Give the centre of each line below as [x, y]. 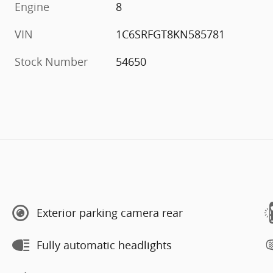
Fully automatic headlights [104, 245]
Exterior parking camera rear [110, 213]
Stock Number [51, 61]
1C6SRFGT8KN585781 [171, 34]
